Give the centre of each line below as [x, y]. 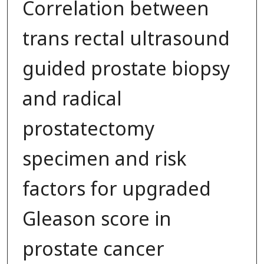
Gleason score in [97, 220]
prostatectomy [88, 129]
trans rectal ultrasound [126, 39]
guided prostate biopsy [126, 69]
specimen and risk [104, 159]
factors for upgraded [116, 189]
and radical [72, 99]
